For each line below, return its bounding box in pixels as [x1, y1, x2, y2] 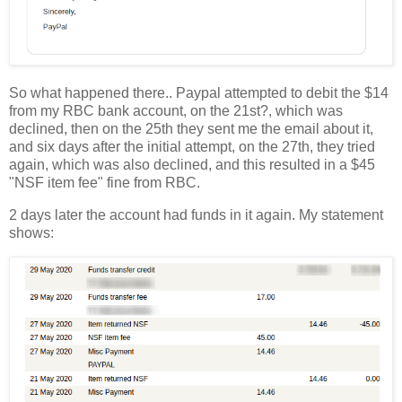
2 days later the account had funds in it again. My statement [9, 206, 383, 223]
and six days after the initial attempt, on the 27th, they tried [9, 138, 375, 154]
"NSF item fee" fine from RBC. [9, 174, 200, 190]
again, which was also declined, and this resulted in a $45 [9, 156, 375, 172]
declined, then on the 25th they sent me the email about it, [9, 120, 373, 136]
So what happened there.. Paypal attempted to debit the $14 [9, 84, 389, 100]
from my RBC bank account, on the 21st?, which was [9, 102, 343, 118]
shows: [9, 224, 54, 240]
